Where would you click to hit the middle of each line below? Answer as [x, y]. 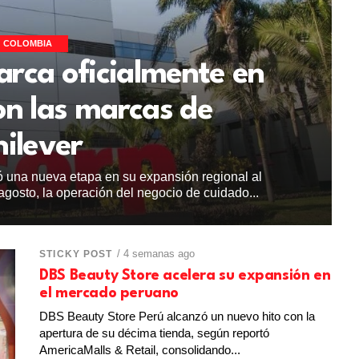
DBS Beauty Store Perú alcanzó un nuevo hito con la [177, 316]
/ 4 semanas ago [155, 253]
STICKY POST [76, 254]
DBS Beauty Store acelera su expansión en [185, 275]
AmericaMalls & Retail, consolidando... [140, 349]
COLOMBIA [27, 43]
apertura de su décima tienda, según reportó [155, 333]
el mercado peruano [109, 293]
